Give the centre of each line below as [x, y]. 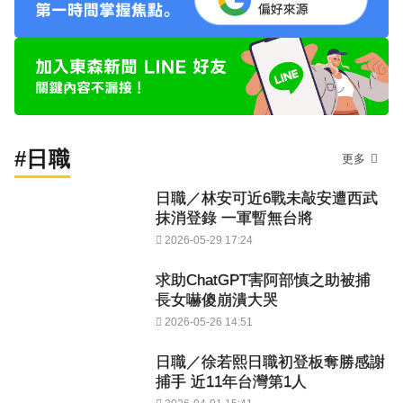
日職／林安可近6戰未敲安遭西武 [267, 199]
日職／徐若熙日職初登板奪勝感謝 [270, 363]
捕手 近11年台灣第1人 [231, 382]
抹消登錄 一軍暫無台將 [234, 219]
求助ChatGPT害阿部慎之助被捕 [263, 281]
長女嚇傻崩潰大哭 [217, 300]
